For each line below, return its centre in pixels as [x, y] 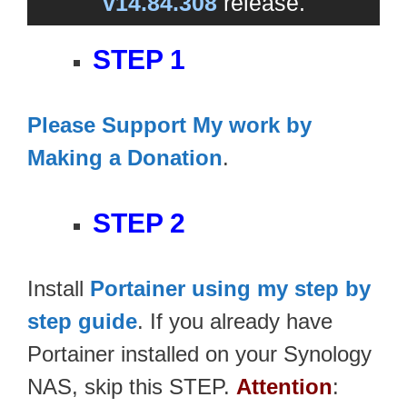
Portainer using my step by [230, 288]
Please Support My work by [169, 124]
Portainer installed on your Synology [199, 353]
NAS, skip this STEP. [132, 386]
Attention [284, 386]
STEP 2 [139, 223]
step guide [82, 321]
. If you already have [235, 321]
